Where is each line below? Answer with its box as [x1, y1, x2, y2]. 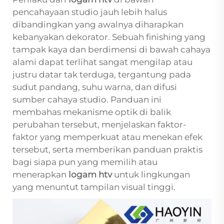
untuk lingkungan [114, 169, 190, 180]
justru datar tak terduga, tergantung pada [12, 69, 191, 80]
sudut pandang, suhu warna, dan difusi [12, 82, 177, 92]
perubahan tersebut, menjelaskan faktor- [12, 119, 186, 130]
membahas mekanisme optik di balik [12, 107, 171, 117]
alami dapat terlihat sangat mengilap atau [12, 57, 192, 67]
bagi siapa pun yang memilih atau [12, 157, 157, 167]
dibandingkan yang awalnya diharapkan [12, 19, 183, 30]
